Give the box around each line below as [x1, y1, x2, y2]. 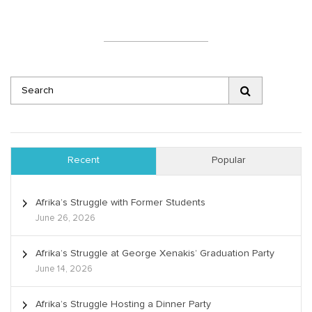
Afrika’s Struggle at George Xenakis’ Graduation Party [36, 249, 274, 259]
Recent [68, 155, 100, 166]
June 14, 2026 [36, 265, 93, 274]
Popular [212, 155, 246, 166]
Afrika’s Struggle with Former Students [36, 198, 205, 208]
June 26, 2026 [36, 214, 95, 224]
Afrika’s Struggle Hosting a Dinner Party [36, 299, 211, 310]
